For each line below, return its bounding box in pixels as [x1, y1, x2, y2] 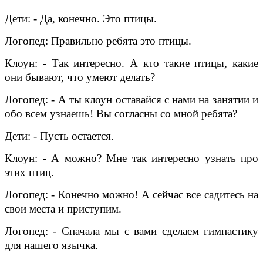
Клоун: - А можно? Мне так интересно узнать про [5, 151, 258, 164]
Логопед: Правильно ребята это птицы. [5, 34, 191, 47]
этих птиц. [5, 166, 54, 178]
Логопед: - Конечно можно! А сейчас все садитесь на [5, 188, 258, 201]
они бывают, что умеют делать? [5, 70, 155, 83]
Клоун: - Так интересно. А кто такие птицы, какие [5, 56, 258, 69]
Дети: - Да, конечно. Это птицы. [5, 12, 157, 25]
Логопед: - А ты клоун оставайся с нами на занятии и [5, 93, 258, 106]
